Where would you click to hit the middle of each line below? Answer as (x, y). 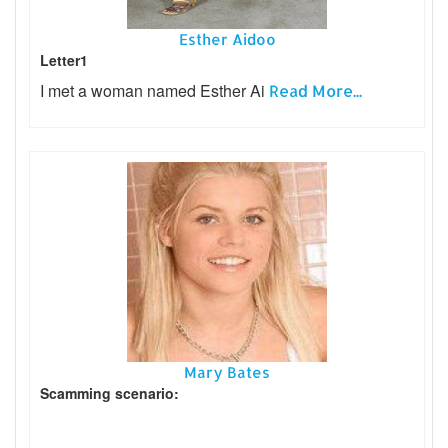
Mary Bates (227, 372)
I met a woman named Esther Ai (154, 90)
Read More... (315, 90)
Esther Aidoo (227, 39)
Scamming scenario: (109, 392)
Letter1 (64, 59)
